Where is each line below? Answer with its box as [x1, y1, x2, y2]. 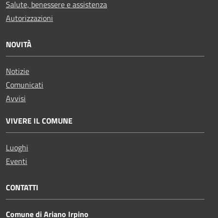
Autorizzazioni [6, 12, 53, 24]
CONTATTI [6, 181, 38, 193]
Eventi [6, 155, 27, 167]
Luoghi [6, 141, 28, 153]
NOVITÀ [6, 38, 32, 50]
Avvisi [6, 92, 26, 104]
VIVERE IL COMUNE [6, 114, 73, 127]
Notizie [6, 65, 29, 77]
